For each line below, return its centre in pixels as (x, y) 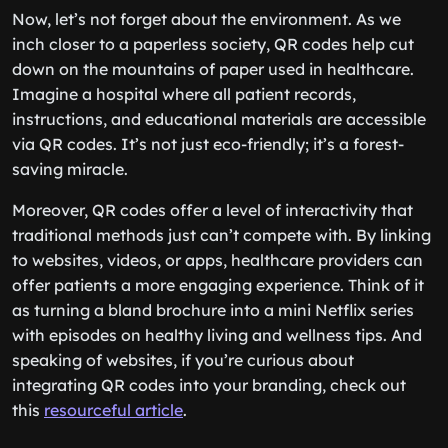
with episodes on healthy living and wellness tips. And (217, 335)
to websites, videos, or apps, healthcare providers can (217, 260)
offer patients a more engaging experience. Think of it (218, 285)
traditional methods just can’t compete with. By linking (221, 235)
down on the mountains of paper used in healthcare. (213, 69)
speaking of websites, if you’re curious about (183, 360)
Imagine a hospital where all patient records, (184, 94)
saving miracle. (70, 169)
